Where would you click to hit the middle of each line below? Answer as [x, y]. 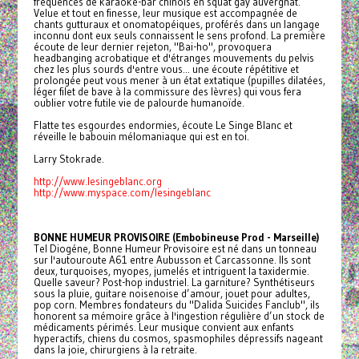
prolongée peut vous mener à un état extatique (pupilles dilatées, [179, 81]
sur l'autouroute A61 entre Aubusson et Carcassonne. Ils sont [172, 260]
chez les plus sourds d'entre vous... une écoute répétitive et [166, 69]
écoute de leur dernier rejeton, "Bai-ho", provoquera [152, 47]
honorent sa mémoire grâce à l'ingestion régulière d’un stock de [179, 316]
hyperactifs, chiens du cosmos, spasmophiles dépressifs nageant [178, 339]
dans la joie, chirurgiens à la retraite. [115, 350]
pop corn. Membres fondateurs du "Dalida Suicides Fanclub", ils [176, 305]
